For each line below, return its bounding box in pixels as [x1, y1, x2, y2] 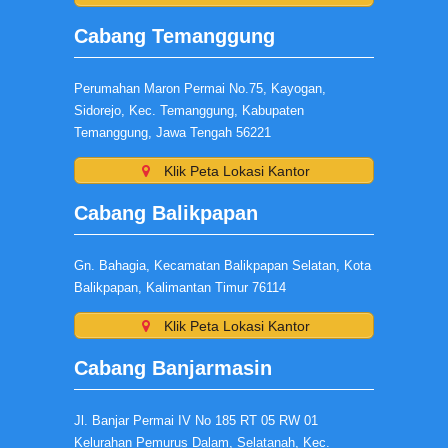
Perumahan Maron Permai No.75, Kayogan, [74, 81, 326, 96]
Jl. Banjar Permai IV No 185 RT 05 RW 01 [74, 413, 318, 428]
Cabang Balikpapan [74, 202, 258, 224]
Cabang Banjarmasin [74, 357, 272, 379]
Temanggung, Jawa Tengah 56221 [74, 125, 271, 140]
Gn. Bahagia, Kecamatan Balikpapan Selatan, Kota [74, 258, 371, 273]
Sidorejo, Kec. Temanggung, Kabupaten [74, 103, 304, 118]
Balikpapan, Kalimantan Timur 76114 [74, 280, 286, 295]
